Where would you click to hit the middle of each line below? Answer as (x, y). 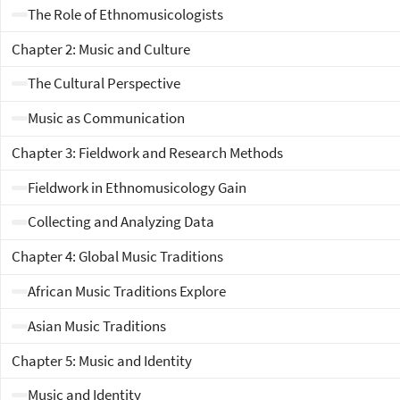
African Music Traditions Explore (127, 292)
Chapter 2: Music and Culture (101, 49)
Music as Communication (107, 118)
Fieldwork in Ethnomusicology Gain (137, 187)
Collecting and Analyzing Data (121, 222)
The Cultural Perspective (104, 83)
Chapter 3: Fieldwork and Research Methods (147, 152)
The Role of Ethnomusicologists (126, 14)
